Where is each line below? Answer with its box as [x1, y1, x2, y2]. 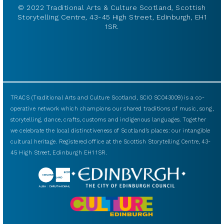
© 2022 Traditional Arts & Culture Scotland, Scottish [18, 3, 206, 12]
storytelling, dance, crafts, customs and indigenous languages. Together [10, 116, 206, 123]
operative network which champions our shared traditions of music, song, [10, 105, 213, 112]
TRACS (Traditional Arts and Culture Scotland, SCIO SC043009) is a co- [10, 94, 205, 101]
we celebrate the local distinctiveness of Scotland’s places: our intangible [10, 127, 210, 134]
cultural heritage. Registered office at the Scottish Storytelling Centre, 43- [10, 138, 211, 145]
